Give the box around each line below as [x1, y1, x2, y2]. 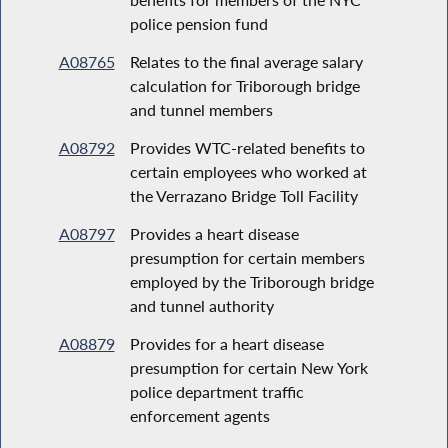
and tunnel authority [129, 295, 274, 315]
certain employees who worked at [129, 161, 367, 181]
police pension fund [129, 13, 268, 33]
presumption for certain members [129, 247, 365, 267]
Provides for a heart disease [129, 333, 324, 353]
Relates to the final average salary [129, 51, 363, 71]
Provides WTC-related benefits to [129, 137, 365, 157]
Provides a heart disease [129, 223, 299, 243]
